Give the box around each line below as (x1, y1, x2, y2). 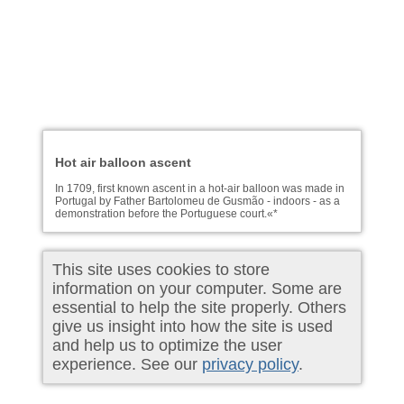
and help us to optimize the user (52, 335, 282, 354)
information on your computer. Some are (52, 279, 342, 298)
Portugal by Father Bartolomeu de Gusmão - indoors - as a (55, 195, 340, 208)
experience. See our (52, 354, 202, 373)
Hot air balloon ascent (55, 155, 191, 170)
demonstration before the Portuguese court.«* (55, 207, 278, 221)
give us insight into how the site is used (52, 317, 333, 335)
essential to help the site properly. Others (52, 298, 346, 317)
